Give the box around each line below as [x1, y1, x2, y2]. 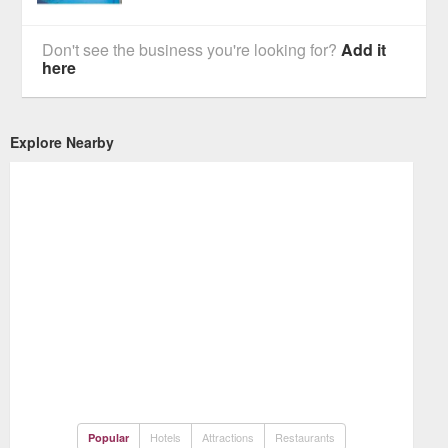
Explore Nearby [10, 131, 114, 152]
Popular [88, 429, 130, 445]
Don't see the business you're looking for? [42, 37, 342, 61]
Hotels [150, 428, 182, 445]
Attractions [202, 428, 255, 445]
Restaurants [275, 428, 336, 445]
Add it [341, 37, 387, 61]
